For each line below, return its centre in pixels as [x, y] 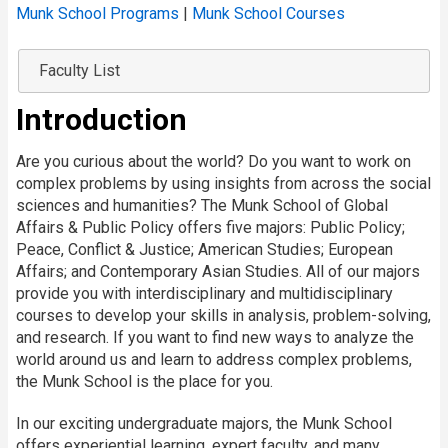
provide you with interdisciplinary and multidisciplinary [204, 294]
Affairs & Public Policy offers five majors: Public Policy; [210, 228]
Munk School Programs [97, 14]
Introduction [101, 120]
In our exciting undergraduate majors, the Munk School [204, 424]
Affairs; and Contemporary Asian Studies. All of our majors [218, 272]
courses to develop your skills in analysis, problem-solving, [223, 316]
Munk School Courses [268, 14]
